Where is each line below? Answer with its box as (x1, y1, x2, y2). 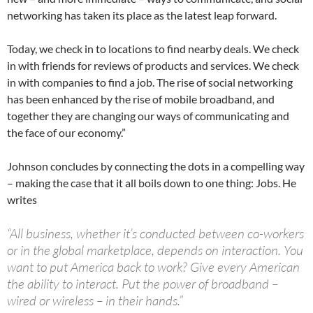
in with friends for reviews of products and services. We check (7, 59, 299, 73)
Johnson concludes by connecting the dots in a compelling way (7, 159, 305, 173)
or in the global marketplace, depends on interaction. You (7, 242, 303, 259)
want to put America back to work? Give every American (7, 259, 300, 276)
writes (7, 193, 37, 207)
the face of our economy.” (7, 126, 126, 140)
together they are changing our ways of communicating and (7, 109, 289, 123)
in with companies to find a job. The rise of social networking (7, 75, 293, 89)
